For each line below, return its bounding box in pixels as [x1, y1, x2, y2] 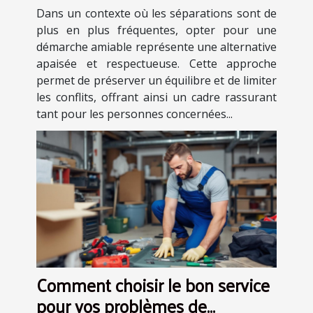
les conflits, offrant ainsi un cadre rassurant [36, 89, 277, 105]
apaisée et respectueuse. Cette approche [36, 55, 277, 71]
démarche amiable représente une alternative [36, 38, 277, 54]
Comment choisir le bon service [36, 268, 270, 300]
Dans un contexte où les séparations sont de [36, 5, 277, 21]
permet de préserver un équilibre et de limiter [36, 72, 277, 88]
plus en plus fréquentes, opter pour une [36, 22, 277, 38]
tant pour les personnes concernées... [36, 105, 233, 122]
